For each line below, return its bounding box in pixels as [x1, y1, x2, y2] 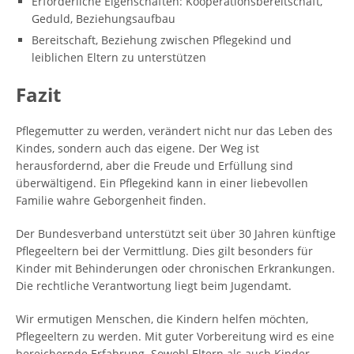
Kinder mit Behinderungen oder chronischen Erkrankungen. [16, 261, 335, 276]
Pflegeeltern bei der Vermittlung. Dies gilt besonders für [16, 243, 313, 258]
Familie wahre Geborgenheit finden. [16, 193, 206, 208]
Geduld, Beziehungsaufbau [32, 11, 175, 26]
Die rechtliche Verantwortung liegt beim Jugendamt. [16, 278, 292, 293]
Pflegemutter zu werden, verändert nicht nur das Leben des [16, 123, 333, 138]
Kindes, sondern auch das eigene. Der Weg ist [16, 141, 259, 156]
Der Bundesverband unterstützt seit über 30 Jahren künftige [16, 226, 336, 241]
